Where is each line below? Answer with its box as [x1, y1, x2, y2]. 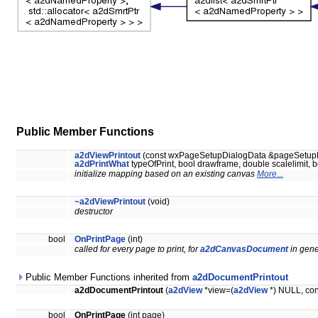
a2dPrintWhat [75, 160, 129, 169]
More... [257, 170, 283, 179]
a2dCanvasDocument [200, 245, 288, 254]
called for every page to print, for [75, 245, 200, 254]
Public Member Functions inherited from [23, 272, 192, 283]
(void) [146, 197, 170, 207]
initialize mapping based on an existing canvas [75, 170, 257, 179]
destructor [75, 207, 113, 216]
